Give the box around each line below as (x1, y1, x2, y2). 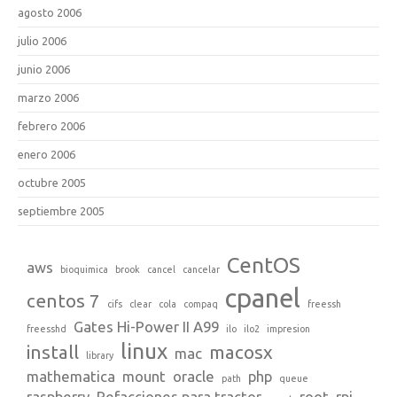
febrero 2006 (18, 120, 85, 133)
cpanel (225, 284, 300, 314)
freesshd (27, 323, 66, 335)
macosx (209, 342, 273, 363)
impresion (267, 323, 310, 335)
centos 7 (27, 291, 100, 312)
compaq (183, 299, 218, 310)
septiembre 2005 (18, 205, 105, 218)
